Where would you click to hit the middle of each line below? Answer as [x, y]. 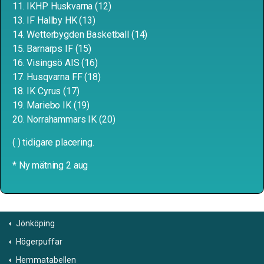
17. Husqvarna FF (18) [57, 77]
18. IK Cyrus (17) [46, 91]
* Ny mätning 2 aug [50, 165]
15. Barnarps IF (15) [52, 49]
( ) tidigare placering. [53, 142]
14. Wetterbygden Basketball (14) [80, 34]
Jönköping [35, 223]
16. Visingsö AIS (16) [55, 63]
